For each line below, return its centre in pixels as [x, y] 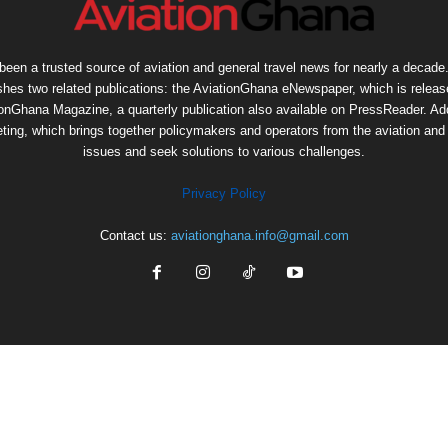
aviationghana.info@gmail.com [259, 235]
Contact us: [135, 235]
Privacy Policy [224, 193]
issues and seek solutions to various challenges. [224, 151]
